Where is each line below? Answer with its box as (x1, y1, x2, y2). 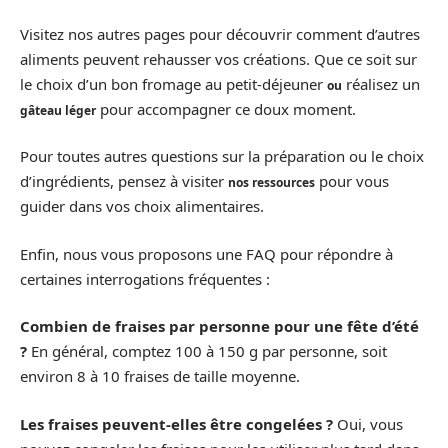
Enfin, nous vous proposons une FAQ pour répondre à (20, 243, 393, 264)
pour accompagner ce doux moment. (96, 98, 356, 119)
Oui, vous (333, 413, 403, 434)
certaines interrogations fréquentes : (20, 268, 270, 289)
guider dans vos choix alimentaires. (20, 196, 264, 217)
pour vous (315, 171, 389, 192)
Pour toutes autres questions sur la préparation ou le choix (20, 146, 424, 167)
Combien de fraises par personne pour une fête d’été (20, 316, 419, 337)
